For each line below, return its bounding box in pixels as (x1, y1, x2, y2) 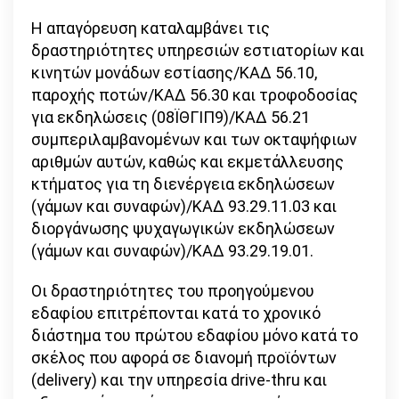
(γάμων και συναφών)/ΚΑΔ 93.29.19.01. (31, 241, 313, 261)
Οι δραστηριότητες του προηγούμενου (31, 281, 314, 301)
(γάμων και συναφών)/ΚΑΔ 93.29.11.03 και (31, 197, 337, 216)
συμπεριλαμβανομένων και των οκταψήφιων (31, 130, 357, 150)
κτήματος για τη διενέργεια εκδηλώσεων (31, 175, 335, 194)
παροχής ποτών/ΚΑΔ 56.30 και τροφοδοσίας (31, 85, 358, 105)
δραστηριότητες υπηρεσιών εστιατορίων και (31, 41, 364, 61)
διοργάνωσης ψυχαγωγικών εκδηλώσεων (31, 219, 335, 239)
